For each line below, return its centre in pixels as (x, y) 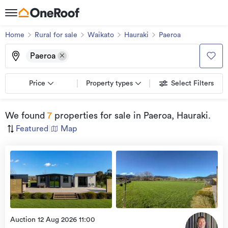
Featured (32, 129)
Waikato (101, 35)
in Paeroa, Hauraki (169, 116)
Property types (109, 83)
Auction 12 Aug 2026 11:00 (53, 220)
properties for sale (91, 116)
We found (25, 116)
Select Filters (192, 84)
